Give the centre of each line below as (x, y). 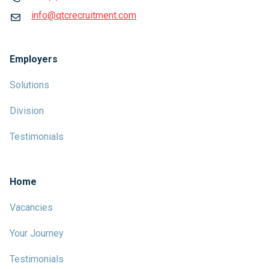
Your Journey (37, 233)
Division (27, 111)
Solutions (29, 85)
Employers (34, 59)
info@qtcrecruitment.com (84, 15)
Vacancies (31, 207)
